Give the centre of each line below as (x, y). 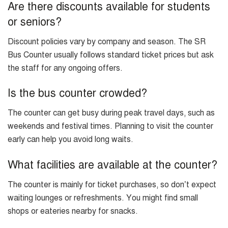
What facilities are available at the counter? (112, 164)
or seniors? (35, 22)
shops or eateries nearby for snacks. (73, 211)
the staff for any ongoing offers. (65, 68)
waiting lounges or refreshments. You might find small (103, 198)
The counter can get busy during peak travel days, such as (111, 113)
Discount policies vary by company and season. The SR (107, 41)
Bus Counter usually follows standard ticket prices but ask (111, 55)
